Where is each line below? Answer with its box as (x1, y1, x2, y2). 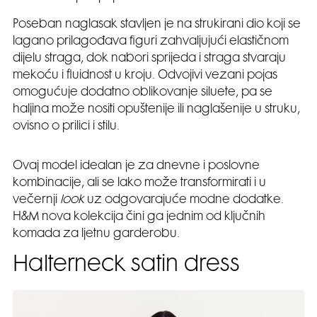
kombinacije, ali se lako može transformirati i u (13, 178, 266, 190)
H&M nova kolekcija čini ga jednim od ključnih (13, 212, 265, 224)
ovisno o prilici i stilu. (13, 121, 120, 133)
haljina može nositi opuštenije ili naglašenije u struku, (13, 104, 300, 116)
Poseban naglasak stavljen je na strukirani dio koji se (13, 19, 301, 31)
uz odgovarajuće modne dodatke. (84, 195, 284, 207)
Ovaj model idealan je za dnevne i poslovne (13, 161, 260, 173)
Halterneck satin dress (13, 255, 240, 277)
